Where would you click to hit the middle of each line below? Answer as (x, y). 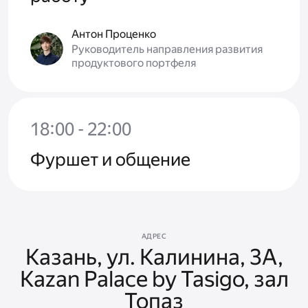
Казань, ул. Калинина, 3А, (154, 257)
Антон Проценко (114, 34)
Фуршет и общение (110, 160)
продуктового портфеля (134, 63)
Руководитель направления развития (167, 49)
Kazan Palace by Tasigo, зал (154, 279)
